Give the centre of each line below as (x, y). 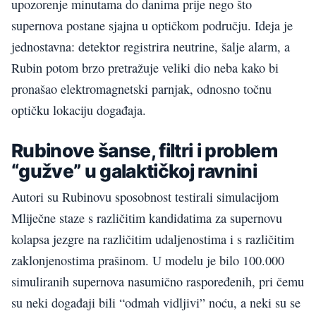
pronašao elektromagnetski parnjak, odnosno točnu (141, 89)
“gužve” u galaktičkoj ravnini (134, 171)
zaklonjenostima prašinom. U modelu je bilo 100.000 (148, 261)
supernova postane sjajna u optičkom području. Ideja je (152, 26)
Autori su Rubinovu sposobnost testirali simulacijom (145, 197)
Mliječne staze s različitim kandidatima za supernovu (147, 218)
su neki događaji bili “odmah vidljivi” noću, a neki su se (156, 303)
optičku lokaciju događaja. (79, 110)
